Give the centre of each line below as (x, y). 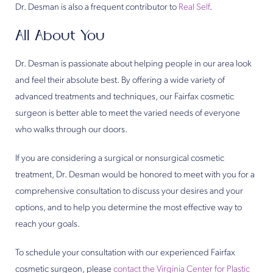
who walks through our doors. (71, 130)
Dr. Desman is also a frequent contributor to (97, 8)
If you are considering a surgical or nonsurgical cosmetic (120, 159)
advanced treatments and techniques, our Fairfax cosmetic (125, 97)
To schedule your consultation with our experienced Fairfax (125, 253)
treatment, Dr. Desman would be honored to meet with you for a (135, 175)
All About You (60, 36)
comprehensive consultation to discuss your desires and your (129, 192)
